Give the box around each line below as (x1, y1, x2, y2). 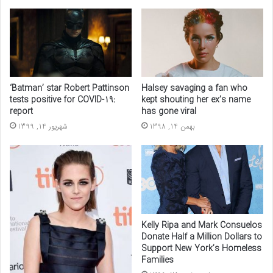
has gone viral (141, 105, 196, 119)
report (10, 105, 33, 119)
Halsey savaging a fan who (141, 82, 247, 96)
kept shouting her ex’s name (141, 93, 250, 107)
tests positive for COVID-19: (10, 93, 116, 107)
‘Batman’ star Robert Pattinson (10, 82, 129, 96)
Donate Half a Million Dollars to (141, 230, 262, 244)
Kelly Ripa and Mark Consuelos (141, 219, 262, 233)
